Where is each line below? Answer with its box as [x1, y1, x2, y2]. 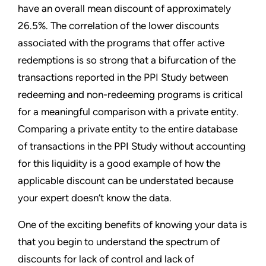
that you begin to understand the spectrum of [18, 235, 220, 248]
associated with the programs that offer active [18, 36, 224, 49]
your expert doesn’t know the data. [18, 191, 172, 204]
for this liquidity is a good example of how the [18, 157, 220, 169]
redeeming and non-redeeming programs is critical [18, 88, 243, 100]
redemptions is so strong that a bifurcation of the [18, 53, 236, 66]
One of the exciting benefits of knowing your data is [18, 218, 247, 230]
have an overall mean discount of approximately [18, 2, 231, 14]
